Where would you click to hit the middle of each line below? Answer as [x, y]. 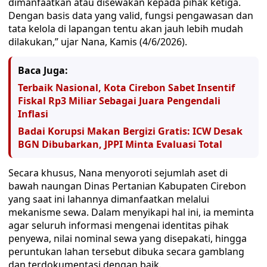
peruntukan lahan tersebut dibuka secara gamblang [126, 252]
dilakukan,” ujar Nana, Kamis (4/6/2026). [98, 42]
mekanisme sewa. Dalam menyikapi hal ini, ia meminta [131, 212]
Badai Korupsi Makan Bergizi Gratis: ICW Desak [130, 131]
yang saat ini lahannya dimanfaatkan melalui [109, 199]
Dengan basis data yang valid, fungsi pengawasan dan [131, 15]
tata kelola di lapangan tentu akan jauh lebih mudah [126, 29]
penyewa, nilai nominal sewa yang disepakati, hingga [128, 238]
